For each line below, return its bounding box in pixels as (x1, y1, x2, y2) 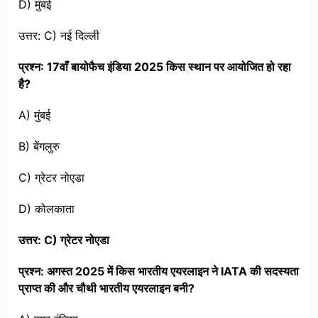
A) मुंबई (18, 108, 51, 123)
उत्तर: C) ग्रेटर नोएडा (18, 233, 110, 248)
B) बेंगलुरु (18, 139, 60, 154)
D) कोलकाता (18, 202, 75, 216)
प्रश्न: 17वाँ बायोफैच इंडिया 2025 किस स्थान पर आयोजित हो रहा (18, 60, 292, 75)
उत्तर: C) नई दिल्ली (18, 28, 100, 43)
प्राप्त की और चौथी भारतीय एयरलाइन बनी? (18, 281, 195, 296)
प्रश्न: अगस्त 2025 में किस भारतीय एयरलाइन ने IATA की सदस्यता (18, 264, 300, 279)
